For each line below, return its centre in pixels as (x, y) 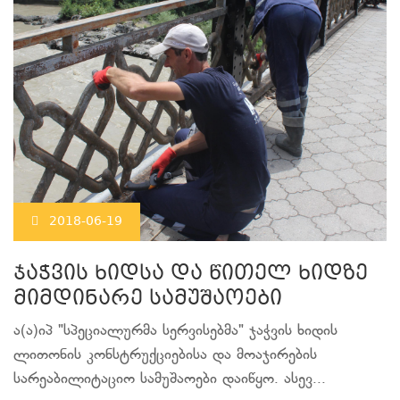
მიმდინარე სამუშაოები (148, 300)
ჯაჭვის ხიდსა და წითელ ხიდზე (191, 275)
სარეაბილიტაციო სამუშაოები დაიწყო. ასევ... (170, 379)
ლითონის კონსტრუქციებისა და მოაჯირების (165, 355)
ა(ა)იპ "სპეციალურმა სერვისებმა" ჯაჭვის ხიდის (175, 331)
